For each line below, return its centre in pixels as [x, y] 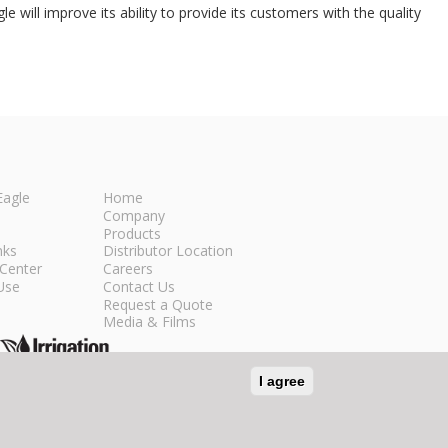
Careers [128, 269]
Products [132, 233]
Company [134, 215]
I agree [281, 381]
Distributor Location [168, 251]
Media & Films [150, 322]
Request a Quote [158, 304]
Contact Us [139, 286]
